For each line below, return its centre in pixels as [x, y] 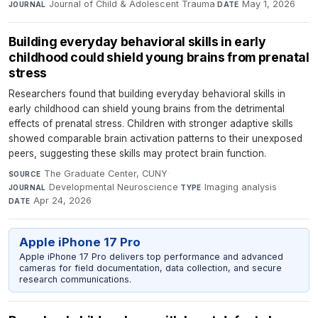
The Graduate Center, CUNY [105, 174]
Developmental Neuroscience [114, 187]
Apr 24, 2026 [63, 201]
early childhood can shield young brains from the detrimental [147, 109]
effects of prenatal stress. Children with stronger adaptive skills [151, 124]
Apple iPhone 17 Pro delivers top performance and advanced [151, 256]
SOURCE [25, 174]
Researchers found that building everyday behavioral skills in [147, 94]
